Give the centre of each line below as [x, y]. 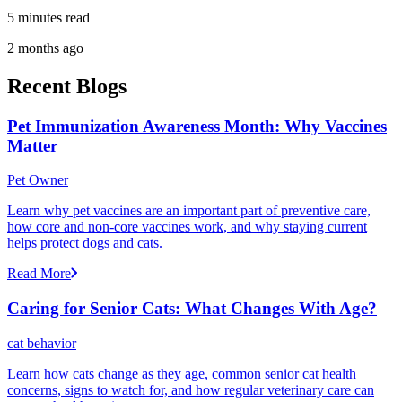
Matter [32, 145]
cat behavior [42, 343]
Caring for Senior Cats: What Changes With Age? [192, 309]
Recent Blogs [67, 86]
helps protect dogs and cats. [85, 243]
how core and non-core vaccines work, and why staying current [187, 227]
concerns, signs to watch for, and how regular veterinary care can [191, 389]
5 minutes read [48, 17]
